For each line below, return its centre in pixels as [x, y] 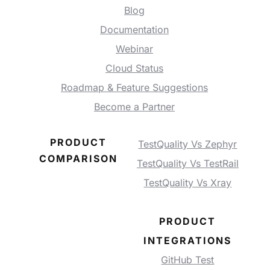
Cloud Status [134, 68]
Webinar [134, 49]
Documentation [134, 30]
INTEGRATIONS [188, 241]
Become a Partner [134, 107]
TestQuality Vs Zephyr [188, 144]
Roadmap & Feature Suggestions [134, 88]
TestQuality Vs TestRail [187, 164]
